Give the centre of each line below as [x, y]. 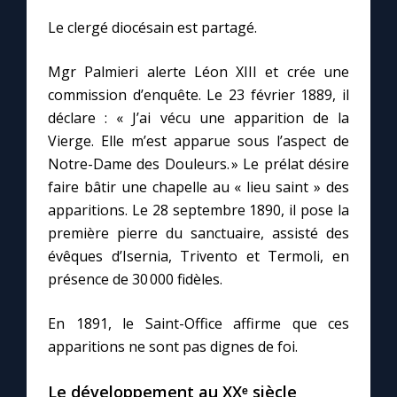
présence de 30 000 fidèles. [135, 280]
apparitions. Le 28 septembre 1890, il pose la [198, 210]
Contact [57, 56]
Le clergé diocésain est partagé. [152, 28]
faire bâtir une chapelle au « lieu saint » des [198, 187]
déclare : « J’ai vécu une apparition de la [198, 118]
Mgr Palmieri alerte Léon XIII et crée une [198, 72]
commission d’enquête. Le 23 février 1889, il [198, 95]
